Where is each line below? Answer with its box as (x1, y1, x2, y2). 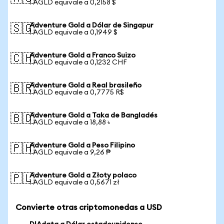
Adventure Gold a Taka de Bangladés (29, 112, 157, 119)
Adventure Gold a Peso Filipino (29, 142, 135, 149)
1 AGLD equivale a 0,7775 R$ (29, 89, 124, 96)
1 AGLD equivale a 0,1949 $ (29, 29, 117, 36)
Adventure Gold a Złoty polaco (29, 172, 136, 179)
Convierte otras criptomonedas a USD (15, 203, 162, 211)
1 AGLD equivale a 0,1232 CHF (29, 59, 127, 66)
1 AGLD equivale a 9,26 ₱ (29, 149, 110, 156)
